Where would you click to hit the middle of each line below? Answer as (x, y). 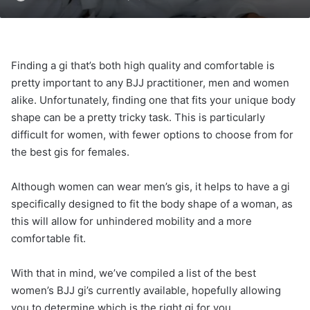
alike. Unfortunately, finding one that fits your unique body (153, 100)
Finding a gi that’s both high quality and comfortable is (143, 65)
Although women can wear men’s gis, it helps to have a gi (151, 186)
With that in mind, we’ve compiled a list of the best (134, 273)
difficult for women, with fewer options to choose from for (152, 135)
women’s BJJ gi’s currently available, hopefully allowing (146, 290)
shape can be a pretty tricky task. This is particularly (138, 117)
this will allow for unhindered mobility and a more (131, 221)
